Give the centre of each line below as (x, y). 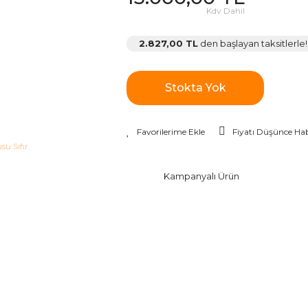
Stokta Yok (195, 88)
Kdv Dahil (225, 11)
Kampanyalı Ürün (201, 176)
